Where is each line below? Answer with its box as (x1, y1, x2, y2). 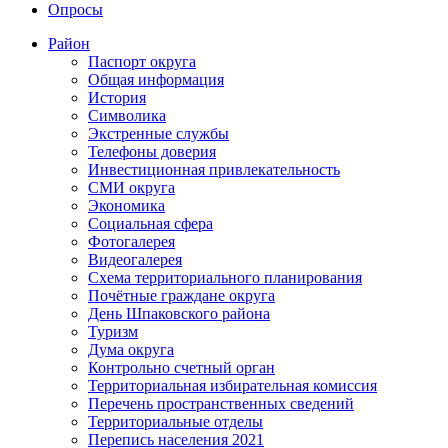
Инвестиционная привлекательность (88, 160, 340, 178)
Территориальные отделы (88, 412, 263, 430)
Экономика (88, 196, 165, 214)
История (88, 88, 146, 106)
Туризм (88, 322, 138, 340)
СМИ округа (88, 178, 175, 196)
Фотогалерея (88, 232, 175, 250)
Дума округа (88, 340, 174, 358)
